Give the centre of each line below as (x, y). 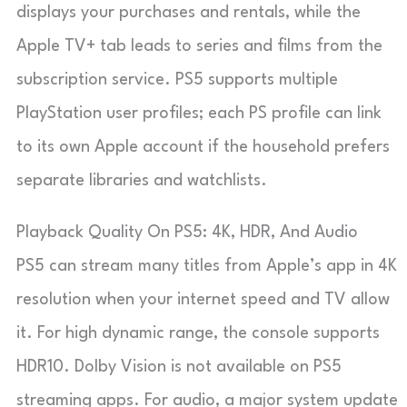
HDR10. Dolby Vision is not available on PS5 (179, 367)
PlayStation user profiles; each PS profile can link (199, 113)
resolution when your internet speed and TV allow (203, 299)
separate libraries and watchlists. (142, 180)
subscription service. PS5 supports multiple (177, 79)
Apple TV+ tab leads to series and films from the (199, 46)
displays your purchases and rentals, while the (189, 12)
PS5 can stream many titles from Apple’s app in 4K (207, 266)
